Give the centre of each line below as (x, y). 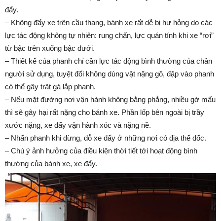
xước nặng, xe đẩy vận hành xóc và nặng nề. (78, 125)
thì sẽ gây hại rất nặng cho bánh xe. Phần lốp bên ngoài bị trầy (105, 112)
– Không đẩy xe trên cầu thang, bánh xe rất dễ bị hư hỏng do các (109, 22)
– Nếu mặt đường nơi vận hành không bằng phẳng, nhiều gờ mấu (110, 99)
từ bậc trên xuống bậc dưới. (50, 48)
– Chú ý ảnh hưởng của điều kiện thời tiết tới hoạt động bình (101, 150)
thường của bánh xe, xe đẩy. (51, 163)
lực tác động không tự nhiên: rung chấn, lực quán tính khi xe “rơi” (109, 35)
